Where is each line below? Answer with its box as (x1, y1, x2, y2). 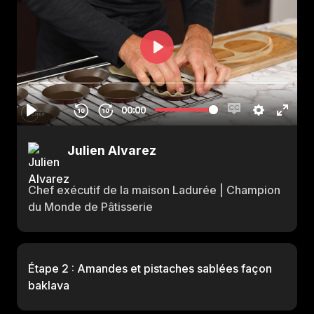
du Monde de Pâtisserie (28, 200, 153, 214)
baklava (28, 278, 69, 292)
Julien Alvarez (67, 143, 156, 158)
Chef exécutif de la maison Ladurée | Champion (28, 183, 280, 197)
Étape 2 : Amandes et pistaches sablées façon (28, 261, 272, 275)
